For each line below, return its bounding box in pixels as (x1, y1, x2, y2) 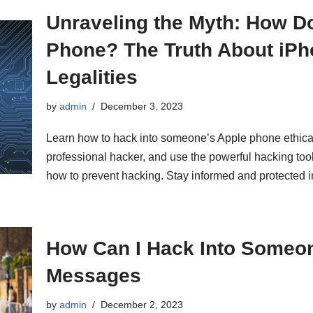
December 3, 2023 (101, 101, 183, 112)
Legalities (46, 66, 138, 88)
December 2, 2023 (101, 298, 183, 310)
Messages (46, 264, 141, 286)
